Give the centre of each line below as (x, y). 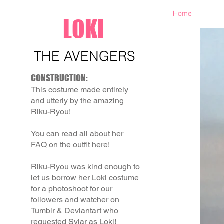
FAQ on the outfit (61, 145)
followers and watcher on (75, 200)
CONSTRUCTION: (59, 78)
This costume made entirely (80, 90)
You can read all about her (77, 134)
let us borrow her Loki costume (85, 178)
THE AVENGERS (84, 56)
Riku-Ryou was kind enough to (85, 167)
